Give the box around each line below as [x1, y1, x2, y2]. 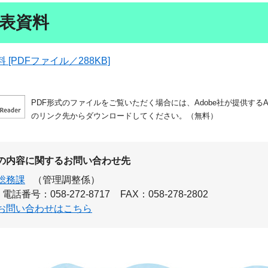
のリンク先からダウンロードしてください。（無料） [31, 111, 218, 120]
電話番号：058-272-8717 [2, 188, 110, 199]
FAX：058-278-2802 [120, 188, 208, 199]
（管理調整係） [32, 174, 100, 185]
